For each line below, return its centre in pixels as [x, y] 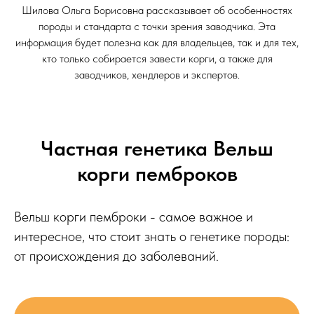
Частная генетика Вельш [157, 148]
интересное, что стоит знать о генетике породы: [152, 237]
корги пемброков [157, 173]
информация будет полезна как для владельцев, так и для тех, [157, 43]
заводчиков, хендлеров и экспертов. [157, 75]
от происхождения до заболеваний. [116, 256]
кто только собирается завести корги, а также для [157, 59]
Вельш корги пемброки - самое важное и [134, 217]
